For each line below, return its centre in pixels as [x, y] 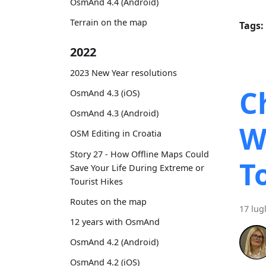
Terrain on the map [109, 23]
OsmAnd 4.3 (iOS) [105, 93]
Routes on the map [108, 201]
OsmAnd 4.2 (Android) [114, 242]
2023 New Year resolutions [123, 72]
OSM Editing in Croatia [116, 134]
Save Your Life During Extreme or [137, 167]
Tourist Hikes [96, 181]
